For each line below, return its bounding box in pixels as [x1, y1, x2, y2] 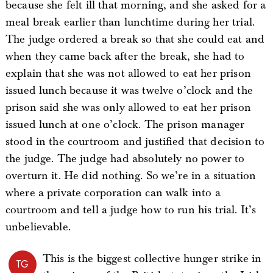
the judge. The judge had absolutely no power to [5, 152, 245, 166]
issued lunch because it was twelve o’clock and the [5, 83, 253, 97]
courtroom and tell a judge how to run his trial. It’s [5, 203, 257, 217]
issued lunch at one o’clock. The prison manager [5, 118, 245, 132]
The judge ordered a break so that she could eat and [5, 32, 265, 46]
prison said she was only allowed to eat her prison [5, 101, 251, 115]
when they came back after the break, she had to [5, 49, 245, 63]
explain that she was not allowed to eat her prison [5, 66, 251, 80]
